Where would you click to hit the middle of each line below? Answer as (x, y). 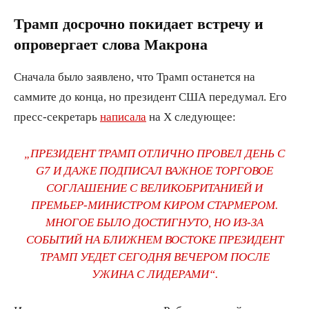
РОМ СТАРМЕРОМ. (229, 204)
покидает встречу (190, 23)
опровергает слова (77, 44)
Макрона (174, 44)
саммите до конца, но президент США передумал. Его (150, 96)
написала (123, 116)
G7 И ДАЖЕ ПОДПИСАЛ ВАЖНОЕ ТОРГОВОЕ (154, 170)
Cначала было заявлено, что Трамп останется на (134, 76)
